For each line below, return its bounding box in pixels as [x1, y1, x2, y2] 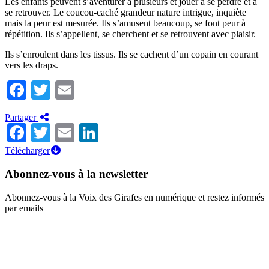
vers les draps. [5, 60, 58, 71]
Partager [5, 112, 38, 123]
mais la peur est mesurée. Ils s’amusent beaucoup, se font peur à [5, 18, 246, 29]
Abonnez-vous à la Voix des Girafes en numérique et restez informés [5, 192, 264, 202]
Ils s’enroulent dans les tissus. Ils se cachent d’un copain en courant [5, 49, 258, 60]
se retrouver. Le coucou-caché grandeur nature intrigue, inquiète [5, 7, 246, 18]
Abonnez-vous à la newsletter [5, 168, 148, 181]
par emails [5, 202, 43, 213]
